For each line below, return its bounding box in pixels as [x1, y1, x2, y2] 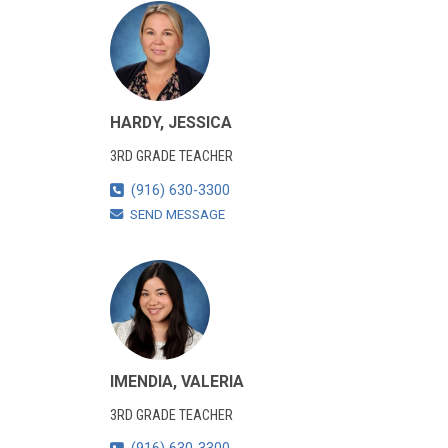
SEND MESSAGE [129, 206, 225, 222]
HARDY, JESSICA [109, 113, 232, 133]
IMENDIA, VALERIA [109, 371, 244, 391]
